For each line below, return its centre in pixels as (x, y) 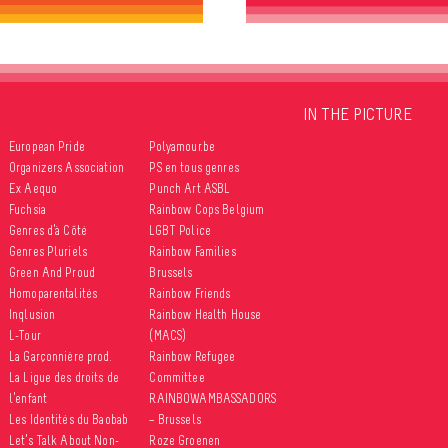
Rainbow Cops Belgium (207, 209)
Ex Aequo (33, 188)
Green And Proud (52, 272)
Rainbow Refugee (192, 356)
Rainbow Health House (205, 314)
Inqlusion (32, 314)
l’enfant (28, 398)
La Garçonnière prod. (60, 356)
